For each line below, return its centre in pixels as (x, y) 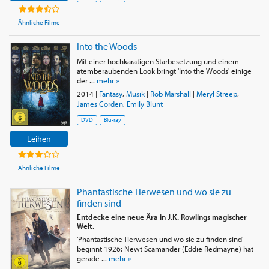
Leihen (39, 138)
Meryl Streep (216, 93)
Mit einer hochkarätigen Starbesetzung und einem (158, 61)
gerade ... (92, 258)
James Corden (100, 104)
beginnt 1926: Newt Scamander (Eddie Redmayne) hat (165, 249)
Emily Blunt (144, 104)
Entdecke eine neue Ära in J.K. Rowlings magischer (162, 216)
